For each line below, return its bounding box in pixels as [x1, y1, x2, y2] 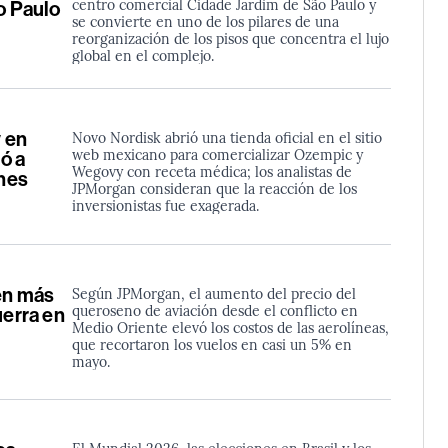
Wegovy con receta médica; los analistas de [71, 160, 352, 181]
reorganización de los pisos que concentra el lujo [71, 27, 389, 48]
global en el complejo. [71, 44, 214, 65]
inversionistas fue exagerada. [71, 194, 259, 215]
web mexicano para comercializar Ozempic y [71, 143, 363, 164]
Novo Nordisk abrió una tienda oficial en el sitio [71, 126, 382, 147]
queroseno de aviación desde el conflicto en [71, 299, 358, 320]
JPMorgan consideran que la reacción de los [71, 177, 357, 198]
